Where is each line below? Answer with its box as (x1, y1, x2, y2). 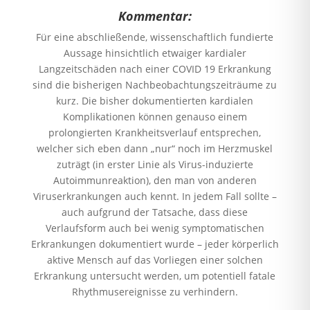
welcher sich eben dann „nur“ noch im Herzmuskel (37, 141, 273, 155)
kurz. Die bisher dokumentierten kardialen (56, 93, 254, 107)
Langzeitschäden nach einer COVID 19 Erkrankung (38, 62, 271, 75)
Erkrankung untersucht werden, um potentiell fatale (34, 268, 276, 282)
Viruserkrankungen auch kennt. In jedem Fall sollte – (33, 189, 277, 203)
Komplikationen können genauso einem (62, 109, 247, 123)
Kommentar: (118, 7, 192, 24)
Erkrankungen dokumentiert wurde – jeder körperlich (30, 237, 279, 250)
